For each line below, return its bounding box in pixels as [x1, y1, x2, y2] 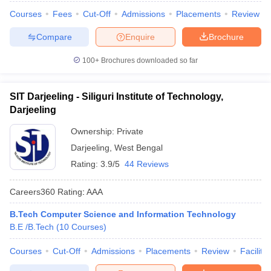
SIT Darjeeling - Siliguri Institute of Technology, [10, 91, 223, 102]
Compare [36, 31, 72, 42]
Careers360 [10, 186, 55, 197]
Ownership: [71, 126, 117, 136]
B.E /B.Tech [10, 222, 54, 232]
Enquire [125, 31, 155, 42]
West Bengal [114, 143, 163, 152]
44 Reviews [125, 159, 169, 169]
